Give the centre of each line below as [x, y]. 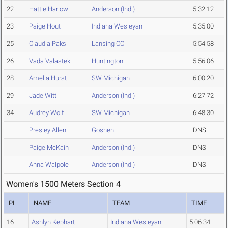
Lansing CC [108, 44]
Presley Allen [48, 130]
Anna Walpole [49, 165]
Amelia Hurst [48, 78]
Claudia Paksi [48, 44]
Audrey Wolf [46, 113]
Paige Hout [45, 26]
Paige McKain [49, 148]
